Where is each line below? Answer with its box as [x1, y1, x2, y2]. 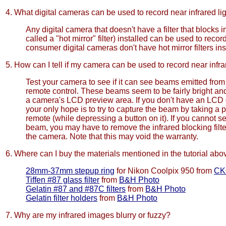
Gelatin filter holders [26, 194, 97, 202]
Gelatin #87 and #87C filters [26, 185, 126, 193]
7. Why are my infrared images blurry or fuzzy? [6, 211, 171, 219]
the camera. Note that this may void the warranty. [26, 132, 198, 141]
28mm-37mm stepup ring [26, 166, 115, 175]
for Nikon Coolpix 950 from [115, 166, 214, 175]
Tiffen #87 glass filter [26, 176, 99, 184]
